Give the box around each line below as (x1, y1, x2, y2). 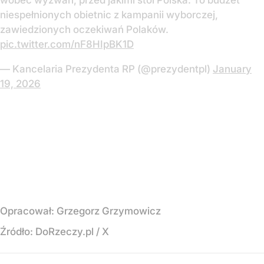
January (213, 63, 252, 75)
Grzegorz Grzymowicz (57, 205, 161, 217)
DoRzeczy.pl (35, 226, 94, 238)
